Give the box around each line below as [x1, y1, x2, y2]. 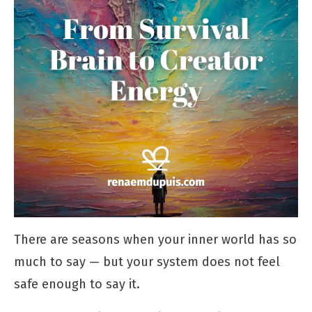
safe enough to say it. [14, 276, 140, 292]
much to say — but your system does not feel [14, 253, 280, 270]
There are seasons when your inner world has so [14, 231, 297, 247]
